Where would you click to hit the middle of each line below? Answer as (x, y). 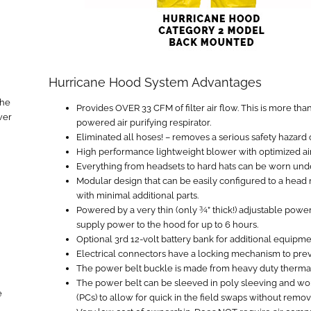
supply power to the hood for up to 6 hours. (167, 225)
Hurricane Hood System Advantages (155, 83)
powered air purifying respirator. (144, 123)
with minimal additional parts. (137, 196)
